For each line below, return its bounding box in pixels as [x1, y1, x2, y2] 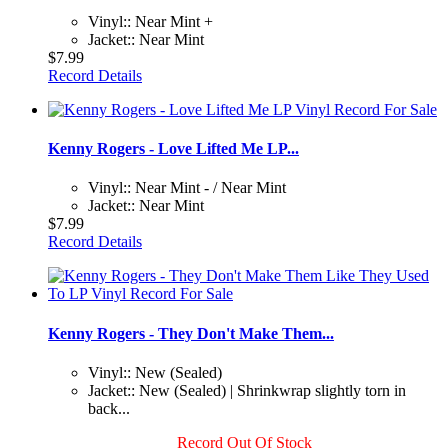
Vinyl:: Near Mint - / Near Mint [88, 179, 286, 197]
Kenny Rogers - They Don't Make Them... [48, 324, 334, 342]
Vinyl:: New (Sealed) [88, 363, 222, 381]
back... [88, 399, 130, 417]
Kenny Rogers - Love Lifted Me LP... [48, 139, 299, 157]
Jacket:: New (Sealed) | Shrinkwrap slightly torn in [88, 381, 406, 399]
